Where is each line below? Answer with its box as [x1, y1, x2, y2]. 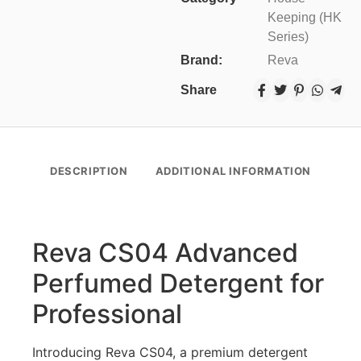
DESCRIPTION [50, 164, 128, 178]
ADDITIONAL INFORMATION [155, 164, 311, 178]
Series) [268, 30, 309, 44]
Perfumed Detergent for [32, 268, 324, 300]
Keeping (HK [268, 10, 342, 25]
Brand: [180, 53, 222, 68]
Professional [32, 298, 182, 330]
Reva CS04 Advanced [32, 237, 298, 269]
